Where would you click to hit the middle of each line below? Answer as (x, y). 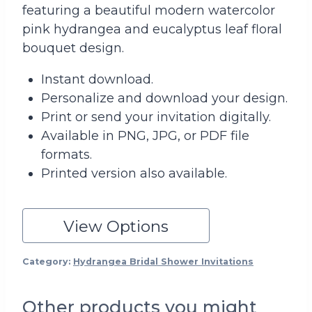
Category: (48, 262)
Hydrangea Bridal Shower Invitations (163, 262)
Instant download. (97, 79)
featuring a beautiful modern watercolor (149, 10)
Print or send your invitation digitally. (156, 117)
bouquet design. (73, 48)
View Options (116, 226)
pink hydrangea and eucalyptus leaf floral (152, 29)
